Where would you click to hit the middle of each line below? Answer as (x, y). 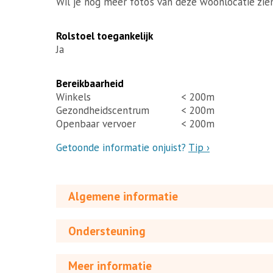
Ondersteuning (107, 231)
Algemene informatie (123, 196)
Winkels (73, 97)
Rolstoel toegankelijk (105, 36)
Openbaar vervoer (96, 123)
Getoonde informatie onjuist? (122, 147)
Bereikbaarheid (90, 83)
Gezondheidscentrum (103, 110)
